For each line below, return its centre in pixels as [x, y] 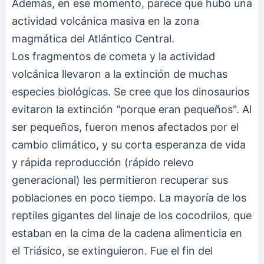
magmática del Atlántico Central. [93, 38]
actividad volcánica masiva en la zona [105, 21]
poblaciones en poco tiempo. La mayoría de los [129, 197]
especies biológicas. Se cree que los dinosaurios [131, 91]
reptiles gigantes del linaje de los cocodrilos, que [132, 215]
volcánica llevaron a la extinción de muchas [120, 74]
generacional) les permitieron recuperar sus [120, 180]
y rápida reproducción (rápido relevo [103, 162]
